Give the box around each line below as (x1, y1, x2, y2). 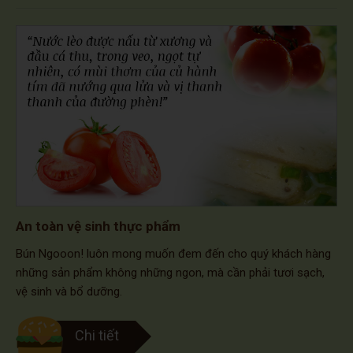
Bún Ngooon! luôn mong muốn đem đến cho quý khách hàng (16, 246, 331, 261)
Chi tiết (75, 326, 119, 344)
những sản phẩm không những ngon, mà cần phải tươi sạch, (16, 265, 325, 280)
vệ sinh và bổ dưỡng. (16, 284, 122, 299)
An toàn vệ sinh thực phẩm (16, 218, 180, 234)
